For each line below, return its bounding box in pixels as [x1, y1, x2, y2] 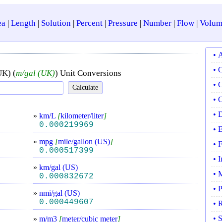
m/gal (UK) [15, 68, 55, 78]
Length [10, 18, 36, 28]
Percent [76, 18, 103, 28]
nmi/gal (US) [39, 189, 80, 197]
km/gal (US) [39, 163, 78, 171]
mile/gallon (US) [58, 137, 111, 146]
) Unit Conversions [55, 68, 121, 78]
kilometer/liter [60, 111, 104, 120]
